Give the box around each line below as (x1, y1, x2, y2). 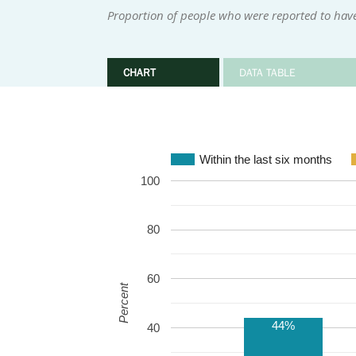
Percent (116, 281, 130, 324)
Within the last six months (199, 152, 332, 166)
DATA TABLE (238, 66, 296, 79)
